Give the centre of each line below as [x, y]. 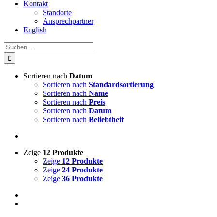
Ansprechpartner [68, 21]
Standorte [57, 12]
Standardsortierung [121, 85]
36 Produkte [82, 178]
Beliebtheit [106, 119]
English [35, 30]
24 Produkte [82, 170]
